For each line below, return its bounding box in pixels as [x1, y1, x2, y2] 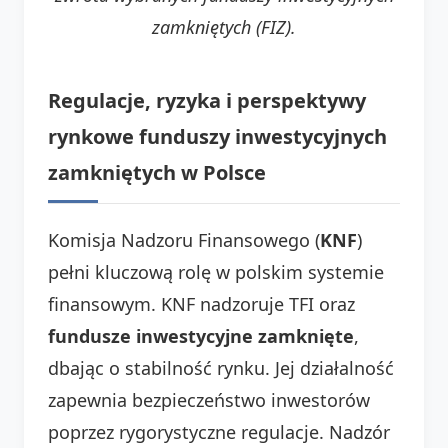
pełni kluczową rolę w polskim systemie [48, 259, 384, 284]
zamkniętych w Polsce [48, 158, 266, 186]
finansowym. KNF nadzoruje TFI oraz [48, 291, 355, 316]
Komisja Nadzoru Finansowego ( [48, 227, 320, 252]
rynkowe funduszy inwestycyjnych [48, 122, 387, 150]
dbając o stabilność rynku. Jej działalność [48, 355, 394, 380]
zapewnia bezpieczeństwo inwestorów [48, 387, 370, 412]
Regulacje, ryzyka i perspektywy [48, 86, 366, 114]
